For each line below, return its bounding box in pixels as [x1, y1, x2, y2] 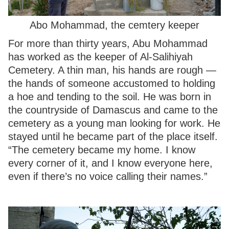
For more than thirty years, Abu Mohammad [8, 38, 208, 50]
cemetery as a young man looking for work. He [8, 118, 220, 129]
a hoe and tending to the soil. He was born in [8, 91, 211, 103]
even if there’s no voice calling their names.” [8, 171, 208, 182]
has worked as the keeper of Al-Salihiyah [8, 51, 193, 63]
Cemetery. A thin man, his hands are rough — [8, 64, 216, 76]
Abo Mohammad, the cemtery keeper [30, 19, 199, 31]
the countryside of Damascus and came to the [8, 104, 218, 116]
